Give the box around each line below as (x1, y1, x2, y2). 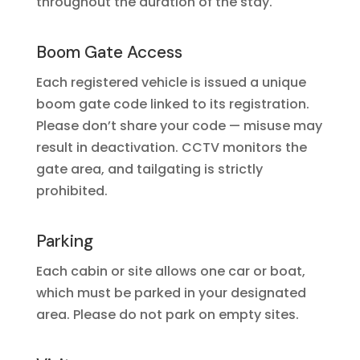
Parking (35, 230, 93, 252)
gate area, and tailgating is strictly (35, 160, 263, 178)
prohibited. (35, 182, 108, 200)
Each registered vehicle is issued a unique (35, 73, 306, 92)
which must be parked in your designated (35, 284, 306, 302)
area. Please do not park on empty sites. (35, 305, 299, 324)
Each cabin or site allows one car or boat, (35, 262, 305, 280)
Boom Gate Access (35, 41, 182, 63)
